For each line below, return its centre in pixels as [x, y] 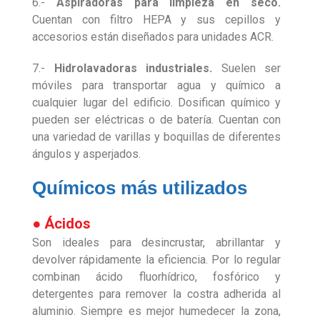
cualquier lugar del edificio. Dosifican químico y [156, 103]
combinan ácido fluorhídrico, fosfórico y [156, 277]
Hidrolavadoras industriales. [133, 69]
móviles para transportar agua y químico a [156, 86]
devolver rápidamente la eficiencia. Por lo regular [156, 260]
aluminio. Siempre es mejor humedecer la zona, [156, 311]
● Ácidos [61, 224]
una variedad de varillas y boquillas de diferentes [156, 137]
